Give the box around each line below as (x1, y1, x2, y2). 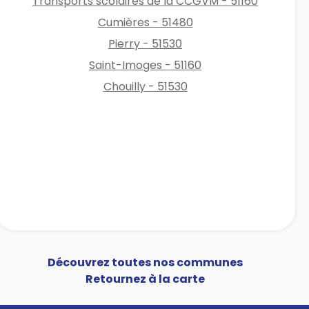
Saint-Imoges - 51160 (89, 57, 202, 73)
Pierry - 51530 (108, 35, 183, 52)
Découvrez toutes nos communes (48, 254, 243, 270)
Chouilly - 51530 (103, 78, 188, 94)
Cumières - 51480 (97, 14, 193, 30)
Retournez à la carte (86, 270, 206, 287)
